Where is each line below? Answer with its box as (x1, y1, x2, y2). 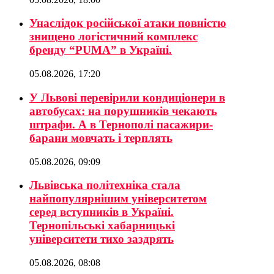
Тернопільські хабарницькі (29, 219, 175, 232)
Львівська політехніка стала (29, 179, 180, 192)
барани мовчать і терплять (29, 131, 172, 144)
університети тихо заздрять (29, 232, 174, 246)
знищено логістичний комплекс (29, 30, 198, 43)
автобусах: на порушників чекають (29, 104, 217, 117)
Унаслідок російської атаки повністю (29, 17, 226, 30)
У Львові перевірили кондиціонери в (29, 91, 225, 104)
